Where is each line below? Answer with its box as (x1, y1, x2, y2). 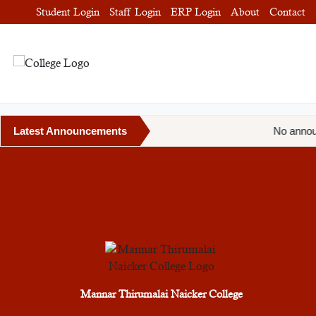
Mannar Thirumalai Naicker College (80, 287, 243, 300)
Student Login (36, 6, 99, 18)
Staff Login (109, 6, 161, 18)
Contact (269, 6, 305, 18)
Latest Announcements (13, 124, 127, 137)
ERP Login (171, 6, 221, 18)
